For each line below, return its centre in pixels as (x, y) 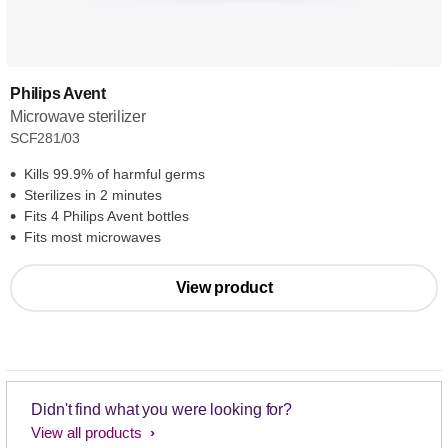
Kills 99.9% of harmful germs (114, 174)
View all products (88, 433)
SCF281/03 (45, 138)
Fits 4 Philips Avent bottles (106, 216)
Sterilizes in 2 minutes (93, 195)
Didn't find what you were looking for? (162, 410)
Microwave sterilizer (78, 117)
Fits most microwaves (92, 237)
